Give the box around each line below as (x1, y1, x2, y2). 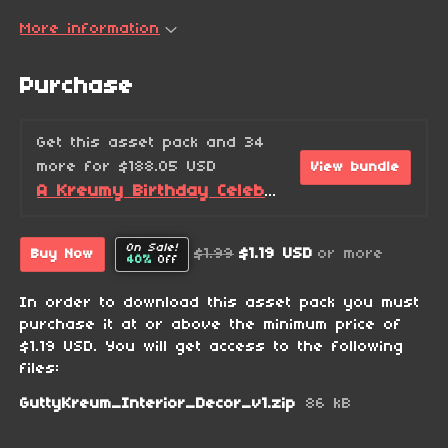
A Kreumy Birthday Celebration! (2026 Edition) (265, 183, 277, 200)
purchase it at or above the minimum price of (20, 316, 402, 333)
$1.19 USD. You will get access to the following (20, 338, 404, 355)
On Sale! (126, 242, 178, 255)
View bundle (311, 160, 400, 176)
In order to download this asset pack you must (20, 294, 420, 311)
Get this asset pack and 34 (37, 134, 265, 151)
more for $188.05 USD (37, 158, 217, 175)
